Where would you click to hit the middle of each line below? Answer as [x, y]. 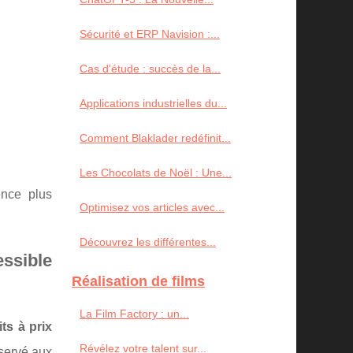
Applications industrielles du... [153, 103]
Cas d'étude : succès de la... [150, 69]
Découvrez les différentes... [148, 242]
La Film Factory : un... [134, 314]
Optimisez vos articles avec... [152, 207]
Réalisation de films [138, 281]
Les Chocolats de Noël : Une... [156, 173]
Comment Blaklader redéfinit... [155, 138]
